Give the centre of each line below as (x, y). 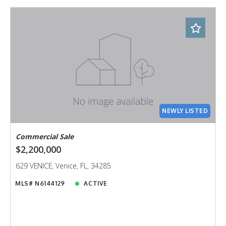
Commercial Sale (44, 136)
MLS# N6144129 (40, 184)
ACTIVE (96, 184)
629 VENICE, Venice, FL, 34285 (63, 166)
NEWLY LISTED (185, 110)
